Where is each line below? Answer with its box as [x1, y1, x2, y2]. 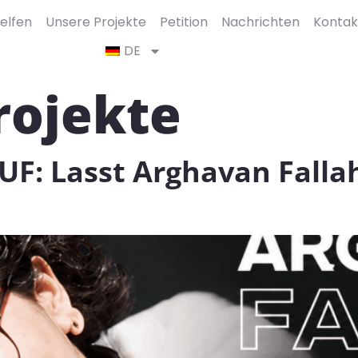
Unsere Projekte [45, 13, 146, 31]
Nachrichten [221, 13, 300, 31]
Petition [159, 13, 208, 31]
